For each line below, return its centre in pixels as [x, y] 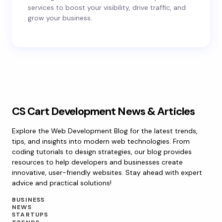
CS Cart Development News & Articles [104, 111]
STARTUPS [30, 215]
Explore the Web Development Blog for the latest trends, [105, 131]
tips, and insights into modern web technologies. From [101, 141]
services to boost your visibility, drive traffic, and [107, 7]
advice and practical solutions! [62, 183]
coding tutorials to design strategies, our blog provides [102, 152]
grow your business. [60, 18]
